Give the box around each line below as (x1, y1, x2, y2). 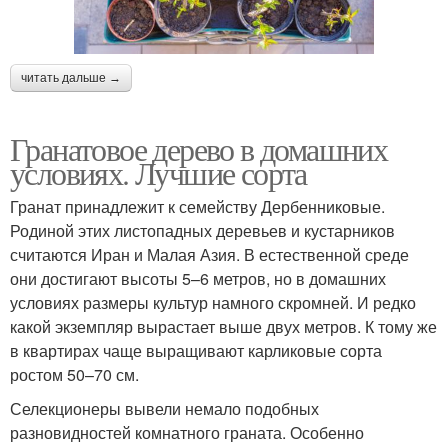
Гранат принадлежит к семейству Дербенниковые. (10, 195, 385, 219)
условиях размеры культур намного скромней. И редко (10, 291, 416, 315)
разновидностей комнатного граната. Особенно (10, 421, 364, 445)
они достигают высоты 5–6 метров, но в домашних (10, 267, 386, 291)
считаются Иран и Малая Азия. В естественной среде (10, 243, 409, 267)
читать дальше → (21, 71, 121, 86)
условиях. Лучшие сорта (10, 151, 307, 195)
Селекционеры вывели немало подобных (10, 397, 319, 421)
